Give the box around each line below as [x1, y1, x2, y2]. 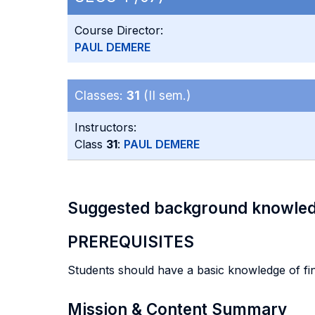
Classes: [75, 88, 127, 103]
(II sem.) [140, 88, 191, 103]
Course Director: [75, 23, 163, 37]
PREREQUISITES [67, 232, 194, 251]
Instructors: [75, 120, 136, 134]
